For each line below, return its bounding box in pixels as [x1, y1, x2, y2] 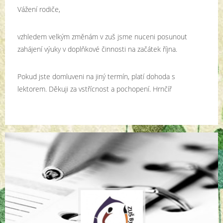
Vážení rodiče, [17, 4, 60, 14]
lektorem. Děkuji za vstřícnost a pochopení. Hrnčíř [17, 84, 172, 94]
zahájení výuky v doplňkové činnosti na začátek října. [17, 44, 177, 54]
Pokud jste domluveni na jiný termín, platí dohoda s [17, 72, 175, 81]
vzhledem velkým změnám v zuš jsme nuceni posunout [17, 32, 187, 41]
